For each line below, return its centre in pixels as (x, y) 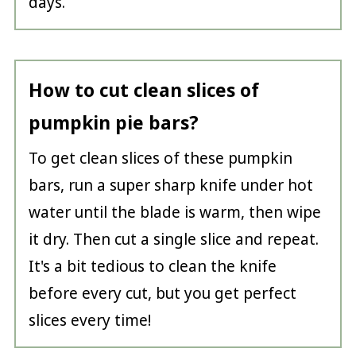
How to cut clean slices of (143, 91)
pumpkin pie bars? (113, 123)
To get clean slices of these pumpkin (160, 159)
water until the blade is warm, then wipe (174, 213)
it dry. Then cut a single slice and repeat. (173, 240)
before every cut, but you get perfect (162, 294)
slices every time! (89, 321)
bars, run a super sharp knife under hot (170, 186)
